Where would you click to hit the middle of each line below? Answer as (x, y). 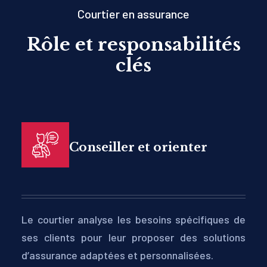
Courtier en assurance (133, 14)
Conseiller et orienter (138, 147)
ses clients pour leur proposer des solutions (133, 237)
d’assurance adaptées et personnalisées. (117, 255)
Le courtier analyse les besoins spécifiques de (133, 219)
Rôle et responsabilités (133, 44)
